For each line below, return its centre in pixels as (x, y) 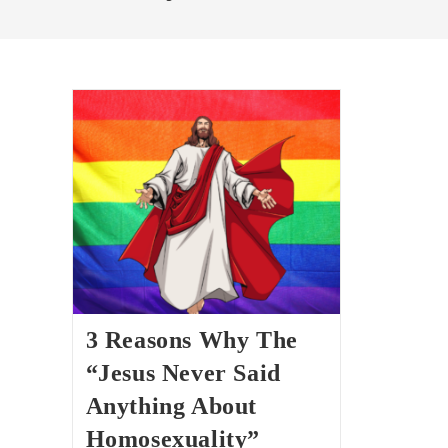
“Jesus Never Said (183, 372)
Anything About (171, 405)
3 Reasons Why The (191, 339)
